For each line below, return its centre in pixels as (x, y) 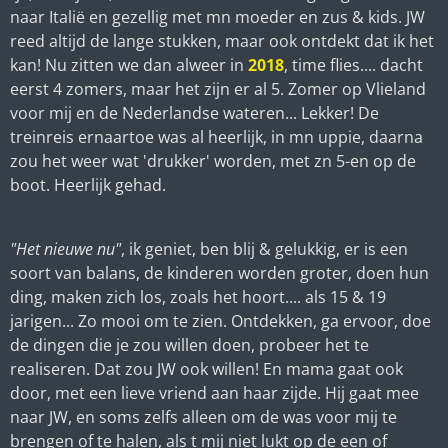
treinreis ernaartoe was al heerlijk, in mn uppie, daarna (216, 136)
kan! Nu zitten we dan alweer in (129, 64)
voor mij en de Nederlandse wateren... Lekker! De (194, 112)
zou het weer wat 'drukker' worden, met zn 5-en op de (213, 160)
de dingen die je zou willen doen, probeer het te (189, 344)
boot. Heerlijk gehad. (90, 184)
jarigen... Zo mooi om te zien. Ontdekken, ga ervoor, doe (220, 320)
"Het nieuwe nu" (65, 248)
